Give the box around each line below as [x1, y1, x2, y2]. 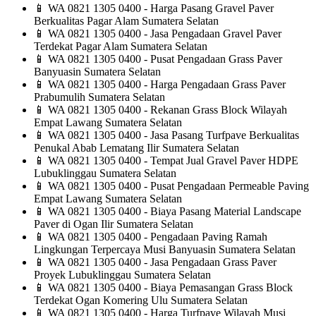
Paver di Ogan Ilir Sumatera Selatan [34, 218, 193, 231]
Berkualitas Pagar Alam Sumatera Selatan [34, 15, 219, 28]
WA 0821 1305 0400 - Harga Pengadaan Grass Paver [45, 78, 286, 91]
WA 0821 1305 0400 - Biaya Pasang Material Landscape [45, 205, 301, 218]
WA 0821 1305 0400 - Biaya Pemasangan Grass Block [45, 281, 293, 294]
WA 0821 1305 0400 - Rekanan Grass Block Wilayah [45, 104, 287, 116]
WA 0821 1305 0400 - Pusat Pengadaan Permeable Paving [45, 180, 309, 193]
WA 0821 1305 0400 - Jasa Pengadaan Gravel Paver [45, 28, 281, 40]
